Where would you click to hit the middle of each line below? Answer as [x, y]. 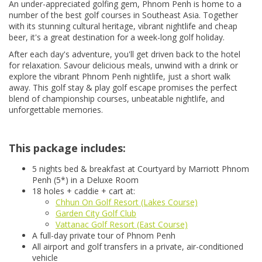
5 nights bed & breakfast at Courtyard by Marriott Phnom [141, 169]
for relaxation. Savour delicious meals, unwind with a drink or [123, 65]
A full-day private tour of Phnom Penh [104, 236]
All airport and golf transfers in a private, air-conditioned [138, 247]
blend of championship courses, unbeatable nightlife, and [117, 99]
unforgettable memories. [56, 110]
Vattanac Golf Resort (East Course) [122, 225]
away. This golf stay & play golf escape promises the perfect [123, 88]
